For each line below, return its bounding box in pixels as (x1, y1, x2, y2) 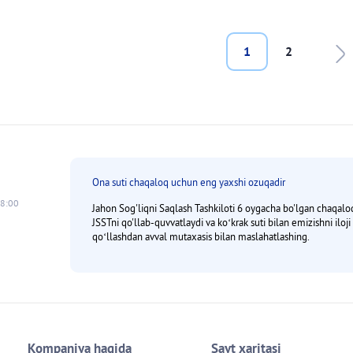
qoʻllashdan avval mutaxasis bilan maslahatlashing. (91, 229, 310, 243)
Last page (291, 43, 344, 59)
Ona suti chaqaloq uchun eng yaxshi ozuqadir (91, 175, 285, 190)
